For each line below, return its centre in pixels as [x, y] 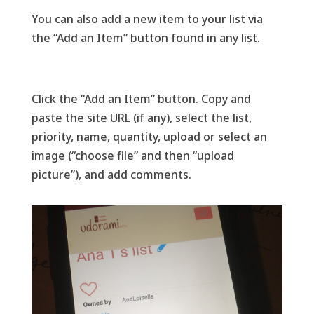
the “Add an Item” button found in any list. [145, 37]
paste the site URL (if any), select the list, [141, 117]
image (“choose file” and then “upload [132, 155]
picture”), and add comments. [111, 174]
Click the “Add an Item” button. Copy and [141, 98]
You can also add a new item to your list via [147, 19]
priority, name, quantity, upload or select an [149, 136]
